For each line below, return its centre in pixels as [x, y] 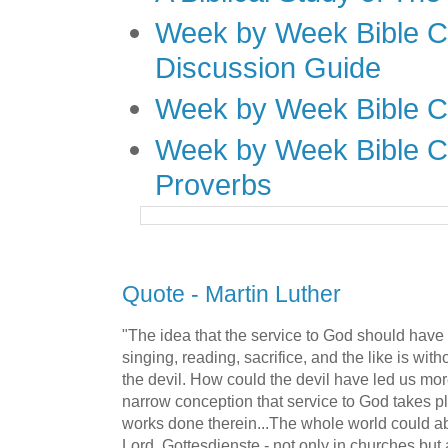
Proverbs [213, 184]
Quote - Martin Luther [231, 294]
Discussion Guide [268, 67]
